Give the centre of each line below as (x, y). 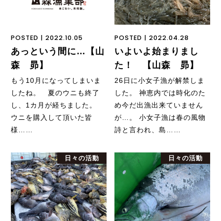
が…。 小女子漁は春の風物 (160, 118)
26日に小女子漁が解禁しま (160, 81)
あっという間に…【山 (58, 52)
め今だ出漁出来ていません (159, 105)
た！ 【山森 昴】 (157, 65)
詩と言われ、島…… (148, 130)
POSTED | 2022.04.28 (152, 38)
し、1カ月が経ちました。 (54, 105)
